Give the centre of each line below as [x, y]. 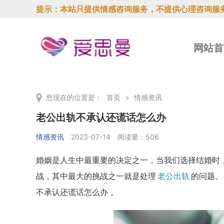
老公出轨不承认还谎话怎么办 [101, 117]
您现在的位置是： [75, 97]
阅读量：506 [138, 137]
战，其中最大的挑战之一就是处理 [96, 176]
